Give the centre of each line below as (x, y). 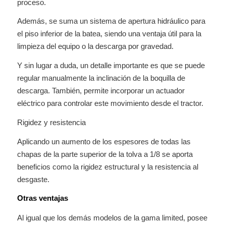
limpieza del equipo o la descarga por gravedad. (95, 46)
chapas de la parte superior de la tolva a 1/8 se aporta (105, 154)
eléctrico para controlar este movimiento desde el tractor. (110, 103)
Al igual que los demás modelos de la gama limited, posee (112, 218)
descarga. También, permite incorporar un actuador (101, 91)
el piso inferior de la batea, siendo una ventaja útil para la (109, 34)
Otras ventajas (42, 198)
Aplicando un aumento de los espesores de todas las (104, 141)
